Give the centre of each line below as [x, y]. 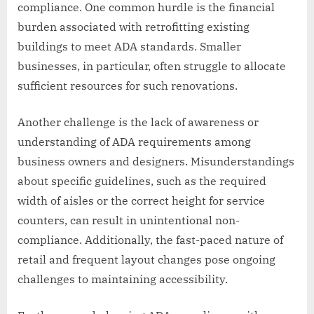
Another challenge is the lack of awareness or [138, 122]
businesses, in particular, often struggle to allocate [152, 66]
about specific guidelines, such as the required [142, 180]
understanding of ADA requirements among [134, 141]
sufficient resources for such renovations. [128, 85]
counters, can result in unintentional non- [129, 220]
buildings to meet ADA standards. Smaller [129, 46]
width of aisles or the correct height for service [141, 200]
